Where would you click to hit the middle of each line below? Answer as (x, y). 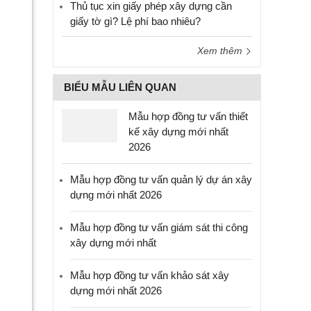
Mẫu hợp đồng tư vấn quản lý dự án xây (161, 179)
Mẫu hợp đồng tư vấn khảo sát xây (150, 275)
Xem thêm (221, 51)
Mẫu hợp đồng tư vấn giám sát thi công (159, 227)
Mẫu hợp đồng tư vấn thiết (188, 116)
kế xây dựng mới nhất (178, 132)
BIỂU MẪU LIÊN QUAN (120, 87)
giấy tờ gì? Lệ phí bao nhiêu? (135, 21)
